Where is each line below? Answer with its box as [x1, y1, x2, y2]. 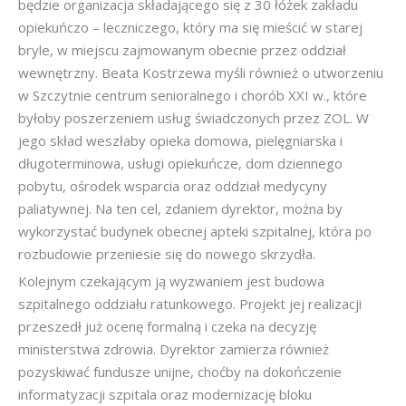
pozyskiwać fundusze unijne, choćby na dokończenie [18, 362, 342, 381]
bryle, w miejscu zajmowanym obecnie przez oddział [18, 41, 346, 59]
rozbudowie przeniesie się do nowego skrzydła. [18, 245, 315, 263]
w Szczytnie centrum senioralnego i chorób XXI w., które [18, 86, 367, 104]
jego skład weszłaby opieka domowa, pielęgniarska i [18, 131, 343, 150]
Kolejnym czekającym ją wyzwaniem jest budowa [18, 272, 324, 290]
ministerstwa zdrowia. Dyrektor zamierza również [18, 340, 329, 358]
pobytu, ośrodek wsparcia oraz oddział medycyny [18, 177, 327, 195]
